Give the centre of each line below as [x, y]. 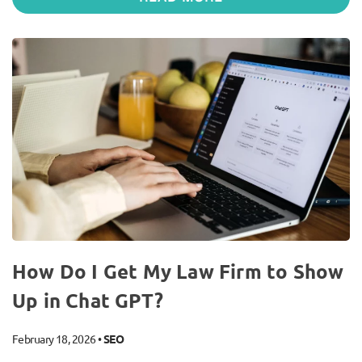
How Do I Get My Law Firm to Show [178, 271]
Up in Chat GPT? [88, 300]
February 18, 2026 [54, 338]
